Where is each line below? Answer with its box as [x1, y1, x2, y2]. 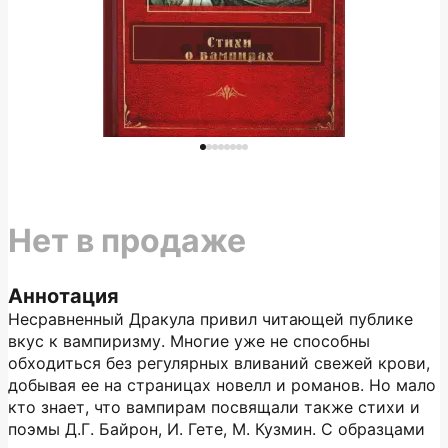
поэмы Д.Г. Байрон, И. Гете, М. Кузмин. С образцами [8, 419, 425, 439]
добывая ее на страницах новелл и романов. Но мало [8, 375, 436, 395]
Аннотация [8, 284, 119, 308]
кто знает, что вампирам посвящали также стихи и [8, 397, 420, 417]
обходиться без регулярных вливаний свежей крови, [8, 353, 430, 373]
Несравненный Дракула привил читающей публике [8, 309, 413, 329]
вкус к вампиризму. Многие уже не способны [8, 331, 370, 351]
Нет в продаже [8, 221, 246, 260]
